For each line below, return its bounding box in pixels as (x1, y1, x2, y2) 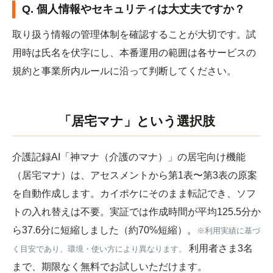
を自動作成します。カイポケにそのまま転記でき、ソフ (12, 188, 256, 199)
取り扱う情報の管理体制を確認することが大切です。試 (12, 29, 256, 40)
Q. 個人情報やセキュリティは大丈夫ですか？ (22, 2, 246, 15)
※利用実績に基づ (197, 226, 260, 235)
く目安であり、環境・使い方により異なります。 (12, 244, 186, 253)
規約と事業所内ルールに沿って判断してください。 (12, 66, 236, 77)
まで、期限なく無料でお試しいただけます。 (12, 261, 207, 272)
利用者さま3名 (186, 243, 253, 253)
